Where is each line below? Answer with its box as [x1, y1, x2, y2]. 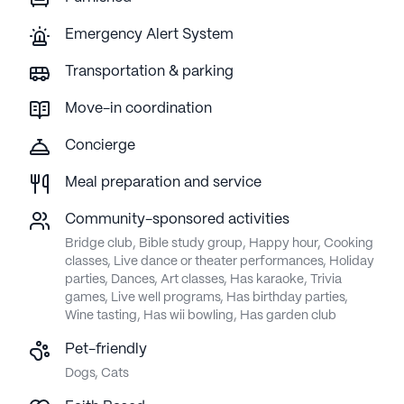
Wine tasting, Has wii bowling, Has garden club [65, 309, 336, 323]
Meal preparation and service [65, 176, 262, 190]
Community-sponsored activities [65, 213, 289, 227]
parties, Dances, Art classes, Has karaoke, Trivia [65, 273, 342, 287]
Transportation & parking [65, 65, 234, 79]
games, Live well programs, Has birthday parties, [65, 291, 348, 305]
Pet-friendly [65, 343, 147, 357]
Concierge [65, 139, 135, 153]
